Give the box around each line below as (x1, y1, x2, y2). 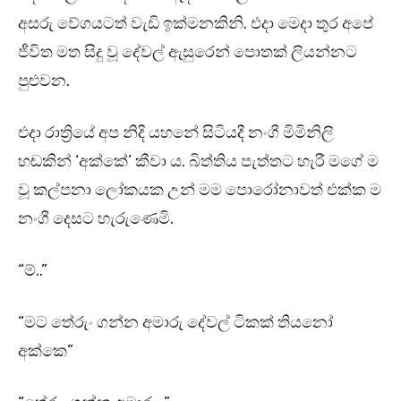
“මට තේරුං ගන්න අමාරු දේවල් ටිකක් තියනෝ (18, 312, 333, 333)
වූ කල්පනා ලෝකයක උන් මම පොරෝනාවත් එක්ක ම (18, 180, 381, 200)
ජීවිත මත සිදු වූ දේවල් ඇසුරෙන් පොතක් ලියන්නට (18, 42, 357, 63)
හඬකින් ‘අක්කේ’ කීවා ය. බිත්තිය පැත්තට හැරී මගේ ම (18, 151, 379, 172)
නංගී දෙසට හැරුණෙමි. (18, 209, 174, 229)
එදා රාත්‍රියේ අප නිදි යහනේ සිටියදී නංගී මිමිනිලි (18, 123, 334, 143)
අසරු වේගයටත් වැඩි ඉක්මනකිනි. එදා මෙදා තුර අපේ (18, 13, 373, 34)
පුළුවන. (18, 71, 73, 91)
